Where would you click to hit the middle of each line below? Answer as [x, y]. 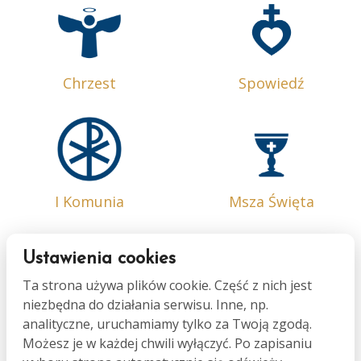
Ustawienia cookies [99, 259]
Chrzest [90, 83]
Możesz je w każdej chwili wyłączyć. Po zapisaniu [167, 343]
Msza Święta [271, 201]
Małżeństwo [271, 320]
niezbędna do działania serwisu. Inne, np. [145, 305]
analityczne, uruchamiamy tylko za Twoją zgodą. [167, 324]
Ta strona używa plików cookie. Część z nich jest [167, 285]
